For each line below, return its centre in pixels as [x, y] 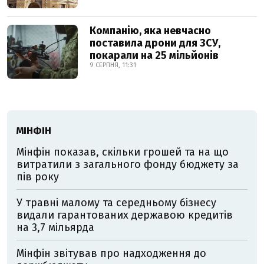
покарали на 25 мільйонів [154, 55]
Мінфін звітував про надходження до [111, 253]
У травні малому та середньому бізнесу [116, 202]
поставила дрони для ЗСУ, [155, 43]
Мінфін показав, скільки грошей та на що [123, 152]
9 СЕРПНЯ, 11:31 [113, 65]
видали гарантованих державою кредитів [125, 215]
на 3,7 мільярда [55, 227]
